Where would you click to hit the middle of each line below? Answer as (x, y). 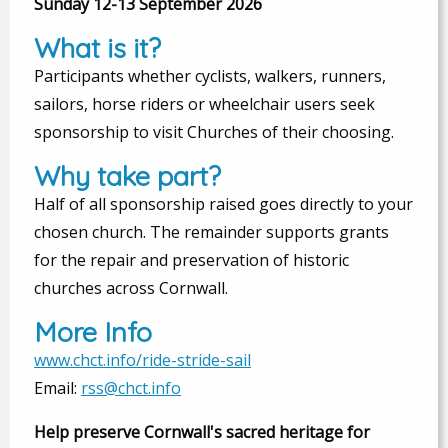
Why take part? (127, 175)
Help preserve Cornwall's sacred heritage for (202, 431)
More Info (93, 331)
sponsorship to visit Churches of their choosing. (214, 131)
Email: (57, 387)
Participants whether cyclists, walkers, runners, (210, 75)
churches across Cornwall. (131, 287)
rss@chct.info (131, 387)
